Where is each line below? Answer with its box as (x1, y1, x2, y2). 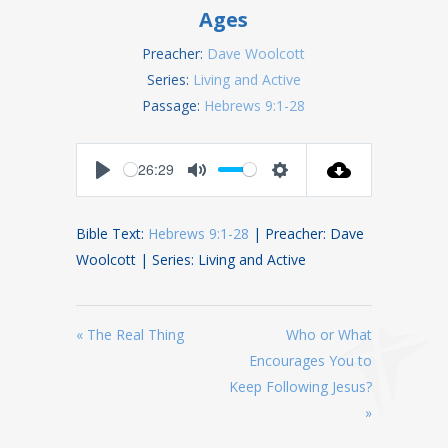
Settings (279, 179, 331, 200)
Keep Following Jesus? (228, 376, 372, 396)
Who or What (285, 324, 372, 344)
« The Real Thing (76, 324, 185, 344)
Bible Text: (76, 223, 149, 243)
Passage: (142, 95, 201, 115)
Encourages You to (248, 350, 372, 370)
